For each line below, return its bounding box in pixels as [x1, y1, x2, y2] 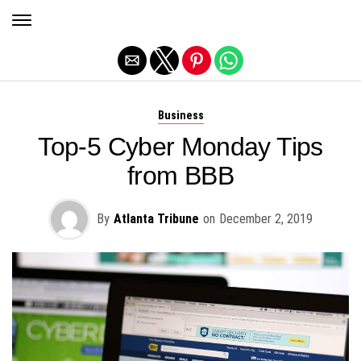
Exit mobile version [122, 10, 239, 27]
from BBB [127, 161, 234, 190]
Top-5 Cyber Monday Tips [38, 132, 323, 161]
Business [157, 109, 204, 122]
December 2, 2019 [219, 211, 313, 226]
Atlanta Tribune [114, 211, 199, 226]
